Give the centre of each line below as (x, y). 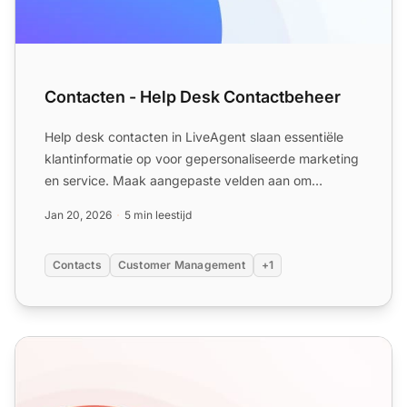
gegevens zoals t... (101, 203)
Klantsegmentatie (73, 347)
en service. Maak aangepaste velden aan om (178, 181)
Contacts (77, 265)
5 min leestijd (158, 215)
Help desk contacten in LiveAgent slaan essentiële (194, 137)
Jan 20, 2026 (78, 215)
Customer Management (181, 265)
